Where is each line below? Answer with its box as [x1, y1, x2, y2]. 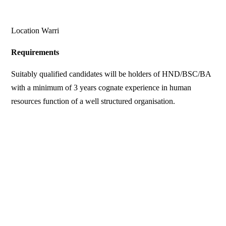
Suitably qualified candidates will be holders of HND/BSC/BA [11, 70, 211, 79]
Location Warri [11, 26, 60, 35]
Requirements [11, 48, 60, 57]
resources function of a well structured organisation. [11, 97, 176, 106]
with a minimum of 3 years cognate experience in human [11, 83, 192, 92]
